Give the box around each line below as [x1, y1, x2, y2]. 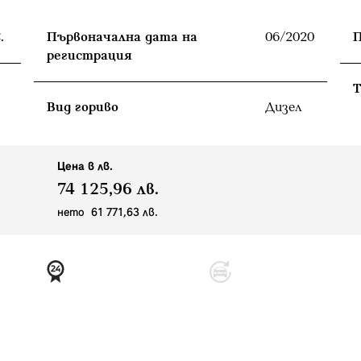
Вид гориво [47, 99, 118, 115]
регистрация [47, 48, 132, 64]
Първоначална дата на [47, 29, 197, 45]
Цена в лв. [56, 160, 113, 173]
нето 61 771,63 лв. [56, 206, 158, 219]
